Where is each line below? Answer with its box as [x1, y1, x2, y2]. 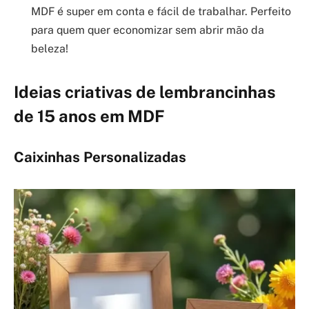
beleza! [31, 41, 68, 55]
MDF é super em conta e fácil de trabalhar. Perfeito [31, 4, 291, 18]
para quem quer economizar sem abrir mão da [31, 23, 264, 37]
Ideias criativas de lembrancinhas [14, 81, 276, 101]
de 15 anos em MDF [14, 106, 165, 126]
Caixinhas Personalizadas [14, 149, 186, 166]
